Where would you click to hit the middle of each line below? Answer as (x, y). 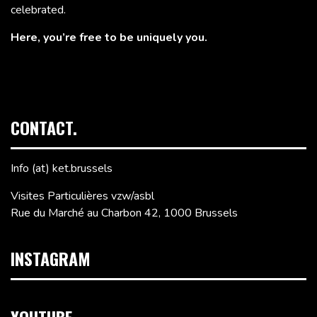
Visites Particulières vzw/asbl (82, 196)
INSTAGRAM (51, 259)
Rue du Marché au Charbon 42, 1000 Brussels (124, 213)
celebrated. (38, 10)
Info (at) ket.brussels (62, 169)
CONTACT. (44, 128)
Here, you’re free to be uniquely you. (109, 38)
